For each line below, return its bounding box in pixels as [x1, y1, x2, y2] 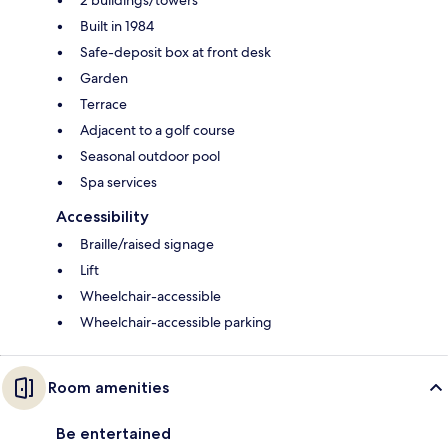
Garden [80, 68, 128, 87]
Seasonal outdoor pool [80, 146, 220, 165]
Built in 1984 [80, 16, 154, 35]
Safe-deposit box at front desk [80, 42, 271, 61]
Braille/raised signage [80, 234, 214, 253]
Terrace [80, 94, 127, 113]
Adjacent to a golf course [80, 120, 235, 139]
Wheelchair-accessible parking [80, 312, 272, 331]
